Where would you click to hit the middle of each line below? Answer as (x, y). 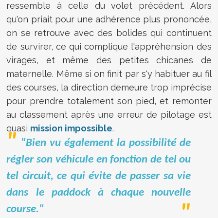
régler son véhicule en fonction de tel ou (99, 160)
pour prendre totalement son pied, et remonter (109, 101)
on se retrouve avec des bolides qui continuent (109, 33)
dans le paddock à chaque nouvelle (99, 193)
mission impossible (72, 128)
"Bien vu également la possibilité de (106, 143)
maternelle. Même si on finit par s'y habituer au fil (109, 73)
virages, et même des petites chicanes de (109, 60)
